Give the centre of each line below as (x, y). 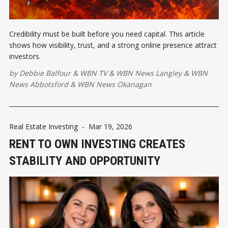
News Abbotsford (39, 84)
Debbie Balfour (45, 73)
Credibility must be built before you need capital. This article (107, 34)
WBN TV (94, 73)
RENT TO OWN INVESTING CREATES (97, 144)
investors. (25, 56)
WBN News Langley (149, 73)
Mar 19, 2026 (110, 126)
